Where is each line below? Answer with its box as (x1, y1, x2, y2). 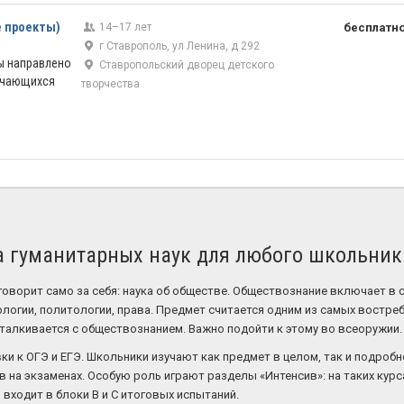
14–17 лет (96, 21, 152, 33)
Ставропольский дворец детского (96, 59, 275, 71)
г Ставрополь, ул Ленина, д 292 (96, 40, 261, 52)
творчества (81, 78, 141, 90)
